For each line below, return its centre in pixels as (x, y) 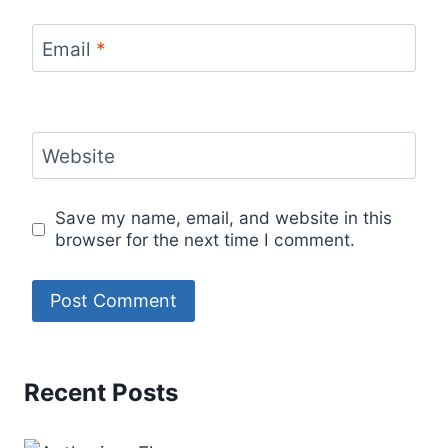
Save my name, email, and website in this (224, 218)
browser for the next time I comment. (205, 240)
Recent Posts (101, 392)
